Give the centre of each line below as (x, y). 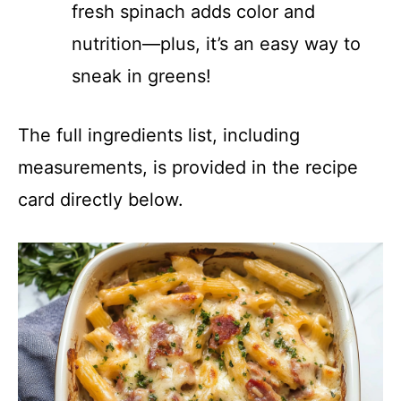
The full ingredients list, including (159, 135)
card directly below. (101, 200)
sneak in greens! (141, 76)
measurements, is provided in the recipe (188, 167)
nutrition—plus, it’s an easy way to (216, 44)
